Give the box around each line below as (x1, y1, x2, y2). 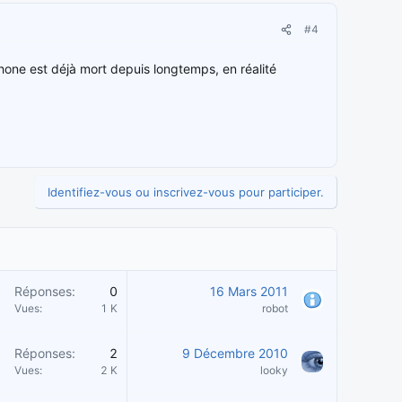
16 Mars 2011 (210, 284, 288, 300)
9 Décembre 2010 (182, 345, 288, 362)
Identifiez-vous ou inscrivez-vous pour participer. (48, 185, 324, 200)
